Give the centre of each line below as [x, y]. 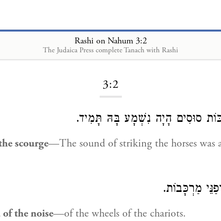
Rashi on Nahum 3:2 [110, 40]
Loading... [110, 54]
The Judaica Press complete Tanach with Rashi [110, 50]
